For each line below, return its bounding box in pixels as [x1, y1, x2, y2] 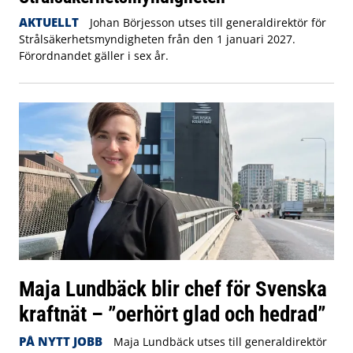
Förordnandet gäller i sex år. [19, 47, 169, 63]
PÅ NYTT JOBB [19, 333, 102, 349]
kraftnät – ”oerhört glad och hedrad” [19, 301, 326, 327]
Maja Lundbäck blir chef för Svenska [19, 276, 327, 302]
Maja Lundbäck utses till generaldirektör [113, 333, 327, 349]
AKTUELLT [19, 13, 79, 30]
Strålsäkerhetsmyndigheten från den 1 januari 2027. [19, 31, 295, 46]
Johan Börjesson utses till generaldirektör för [89, 14, 326, 30]
